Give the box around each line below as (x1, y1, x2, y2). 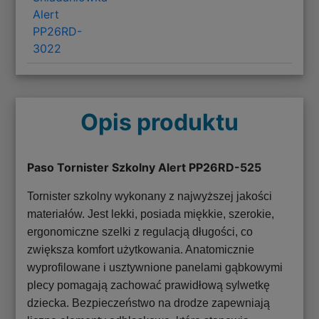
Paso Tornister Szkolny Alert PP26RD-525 (27, 159, 262, 174)
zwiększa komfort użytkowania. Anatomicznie (27, 243, 255, 256)
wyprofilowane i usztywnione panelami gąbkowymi (27, 261, 283, 273)
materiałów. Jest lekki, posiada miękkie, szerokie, (27, 207, 275, 220)
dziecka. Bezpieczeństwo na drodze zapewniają (27, 296, 271, 309)
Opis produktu (80, 108, 239, 136)
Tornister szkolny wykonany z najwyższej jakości (27, 189, 273, 202)
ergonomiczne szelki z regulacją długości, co (27, 225, 253, 238)
